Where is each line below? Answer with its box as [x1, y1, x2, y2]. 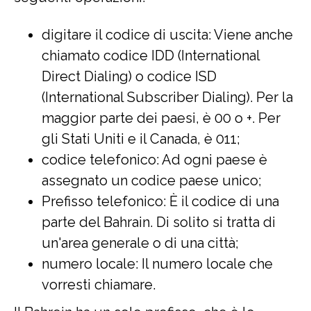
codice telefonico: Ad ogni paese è [42, 151, 267, 168]
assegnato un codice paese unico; [42, 172, 262, 189]
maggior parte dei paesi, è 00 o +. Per [42, 110, 280, 126]
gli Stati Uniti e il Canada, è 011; [42, 131, 240, 147]
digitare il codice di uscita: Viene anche [42, 26, 293, 43]
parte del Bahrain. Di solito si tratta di [42, 214, 276, 230]
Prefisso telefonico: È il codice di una [42, 193, 279, 210]
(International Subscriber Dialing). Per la [42, 89, 293, 106]
